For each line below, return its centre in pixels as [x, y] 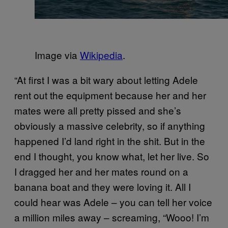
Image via [57, 54]
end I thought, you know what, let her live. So [112, 156]
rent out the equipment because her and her [110, 95]
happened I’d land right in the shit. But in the [110, 140]
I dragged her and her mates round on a [101, 171]
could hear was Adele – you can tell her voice [113, 202]
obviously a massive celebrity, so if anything [110, 125]
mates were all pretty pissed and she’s [98, 110]
